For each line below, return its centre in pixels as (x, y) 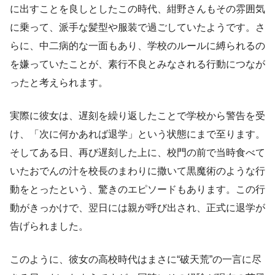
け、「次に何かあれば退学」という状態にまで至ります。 (137, 134)
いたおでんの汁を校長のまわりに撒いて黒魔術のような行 (137, 171)
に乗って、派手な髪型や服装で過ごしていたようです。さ (137, 27)
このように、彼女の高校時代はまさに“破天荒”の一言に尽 (136, 259)
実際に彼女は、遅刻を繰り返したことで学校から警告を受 (137, 115)
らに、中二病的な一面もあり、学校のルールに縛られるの (137, 45)
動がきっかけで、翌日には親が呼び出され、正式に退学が (137, 207)
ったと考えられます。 (59, 82)
